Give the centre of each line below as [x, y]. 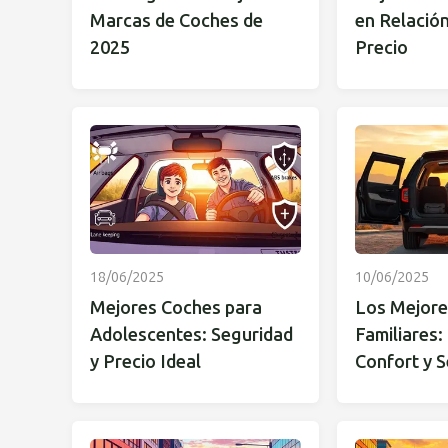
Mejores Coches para [176, 308]
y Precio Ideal [145, 362]
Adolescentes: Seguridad [191, 335]
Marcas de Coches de [176, 21]
